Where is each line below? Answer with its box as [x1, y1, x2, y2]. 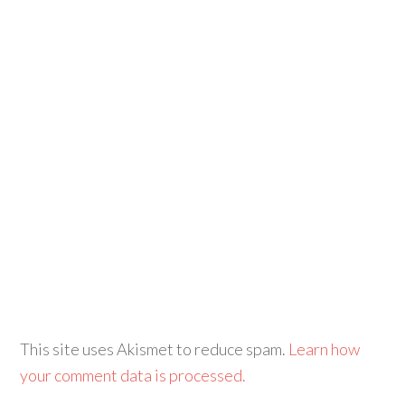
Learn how [288, 339, 361, 359]
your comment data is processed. [20, 365, 247, 385]
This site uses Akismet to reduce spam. [20, 339, 289, 359]
